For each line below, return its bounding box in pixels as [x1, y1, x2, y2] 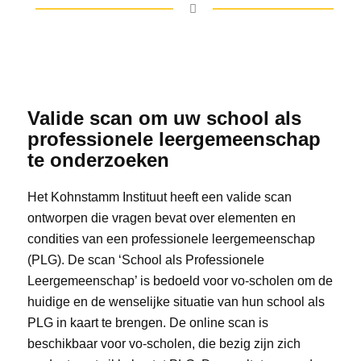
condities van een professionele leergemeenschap [27, 231, 315, 246]
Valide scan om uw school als [27, 106, 301, 129]
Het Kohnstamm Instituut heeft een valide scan [27, 189, 292, 204]
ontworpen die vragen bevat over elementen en [27, 210, 296, 225]
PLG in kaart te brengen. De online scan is [27, 315, 268, 330]
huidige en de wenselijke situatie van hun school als [27, 294, 325, 309]
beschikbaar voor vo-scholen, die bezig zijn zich [27, 336, 301, 351]
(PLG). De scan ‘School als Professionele [27, 252, 264, 267]
